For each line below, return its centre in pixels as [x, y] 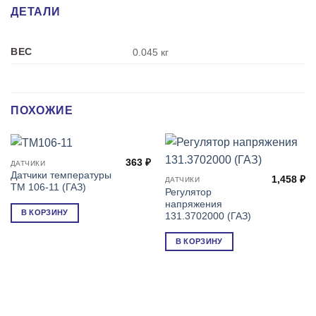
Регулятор [188, 192]
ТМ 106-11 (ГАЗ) [48, 188]
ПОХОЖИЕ [42, 110]
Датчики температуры [61, 176]
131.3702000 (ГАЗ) [208, 216]
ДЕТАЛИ [36, 11]
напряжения [193, 204]
